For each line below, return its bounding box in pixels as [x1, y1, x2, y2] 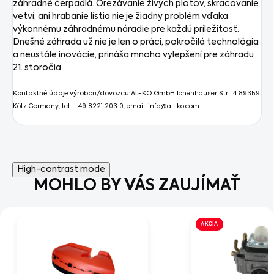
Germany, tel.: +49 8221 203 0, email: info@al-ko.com [29, 102, 199, 111]
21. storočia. [13, 64, 63, 73]
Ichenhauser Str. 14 [177, 89, 239, 98]
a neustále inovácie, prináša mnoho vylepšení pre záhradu [13, 51, 254, 60]
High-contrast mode [17, 165, 105, 174]
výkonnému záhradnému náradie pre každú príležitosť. [13, 25, 239, 34]
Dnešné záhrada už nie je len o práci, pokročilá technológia [13, 38, 259, 47]
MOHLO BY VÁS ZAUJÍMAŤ [34, 178, 240, 194]
